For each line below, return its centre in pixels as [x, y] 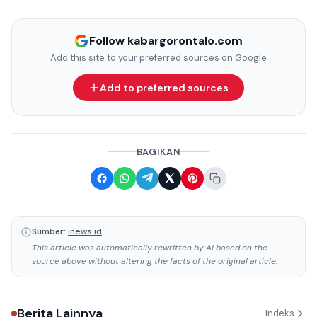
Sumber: [49, 231]
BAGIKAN [158, 151]
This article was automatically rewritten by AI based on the [150, 247]
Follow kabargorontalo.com [166, 40]
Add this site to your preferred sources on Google [158, 57]
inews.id [85, 231]
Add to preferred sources [164, 87]
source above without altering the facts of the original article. [155, 261]
